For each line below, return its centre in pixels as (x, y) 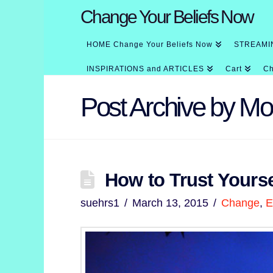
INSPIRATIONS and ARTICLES (145, 69)
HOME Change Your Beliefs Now (150, 44)
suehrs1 (100, 203)
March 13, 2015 (171, 203)
